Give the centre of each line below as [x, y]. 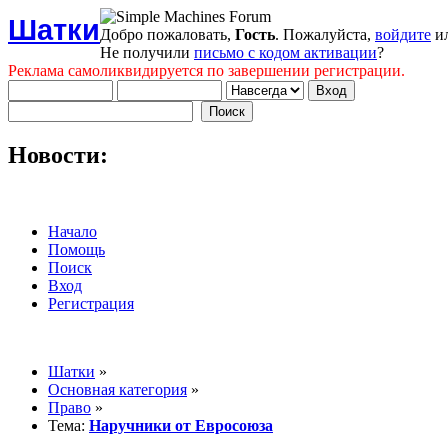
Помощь [76, 249]
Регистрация [91, 303]
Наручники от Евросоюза [181, 425]
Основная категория [117, 389]
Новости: [58, 154]
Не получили [147, 52]
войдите [403, 34]
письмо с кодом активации [285, 52]
